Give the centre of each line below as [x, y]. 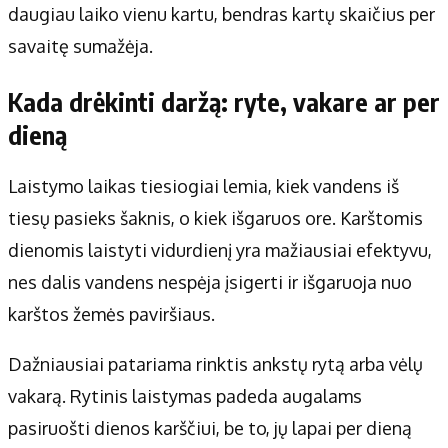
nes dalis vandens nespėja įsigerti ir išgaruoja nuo [210, 282]
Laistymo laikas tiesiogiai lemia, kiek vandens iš [203, 186]
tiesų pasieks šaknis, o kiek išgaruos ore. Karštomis [215, 218]
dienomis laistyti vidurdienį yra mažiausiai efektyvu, [220, 250]
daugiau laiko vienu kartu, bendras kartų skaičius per [221, 14]
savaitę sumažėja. [80, 46]
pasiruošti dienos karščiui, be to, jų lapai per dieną [210, 428]
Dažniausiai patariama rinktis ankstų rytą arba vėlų [215, 364]
